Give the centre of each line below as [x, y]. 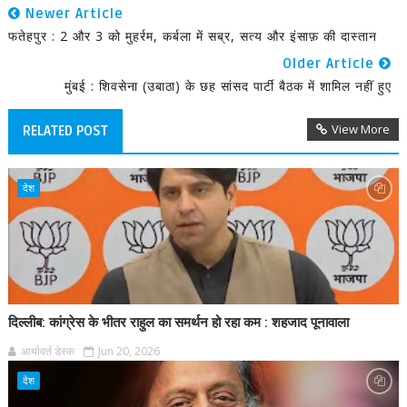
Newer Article [72, 14]
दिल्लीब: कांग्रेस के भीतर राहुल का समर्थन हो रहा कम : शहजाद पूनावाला [178, 323]
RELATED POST [65, 131]
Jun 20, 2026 [129, 351]
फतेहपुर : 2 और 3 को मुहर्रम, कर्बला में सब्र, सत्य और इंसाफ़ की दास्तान [192, 36]
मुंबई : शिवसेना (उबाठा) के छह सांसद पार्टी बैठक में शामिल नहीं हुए [228, 86]
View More [361, 129]
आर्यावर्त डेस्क [47, 351]
